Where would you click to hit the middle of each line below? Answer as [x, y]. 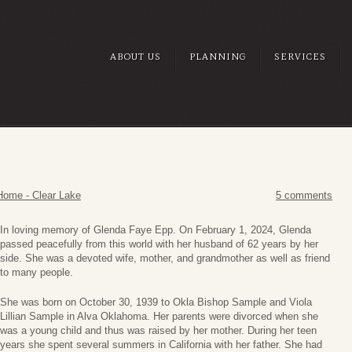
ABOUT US [136, 57]
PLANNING [218, 57]
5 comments [304, 196]
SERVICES [300, 57]
